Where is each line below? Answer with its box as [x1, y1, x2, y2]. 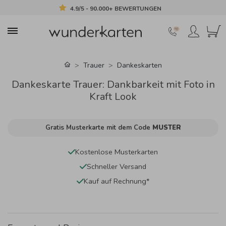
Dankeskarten [117, 60, 162, 70]
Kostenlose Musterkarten [75, 146, 158, 157]
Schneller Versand [87, 161, 146, 172]
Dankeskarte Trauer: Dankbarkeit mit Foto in [11, 77, 215, 91]
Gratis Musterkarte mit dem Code [45, 123, 152, 132]
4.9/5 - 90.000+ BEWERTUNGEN [70, 4, 162, 13]
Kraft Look [89, 89, 137, 103]
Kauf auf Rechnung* [84, 176, 149, 186]
